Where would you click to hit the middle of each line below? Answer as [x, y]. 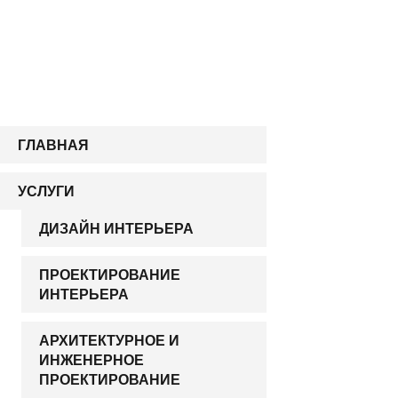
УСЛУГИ [46, 191]
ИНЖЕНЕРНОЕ [92, 360]
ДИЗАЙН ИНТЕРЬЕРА [116, 228]
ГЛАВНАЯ [53, 145]
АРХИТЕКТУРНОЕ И [109, 340]
